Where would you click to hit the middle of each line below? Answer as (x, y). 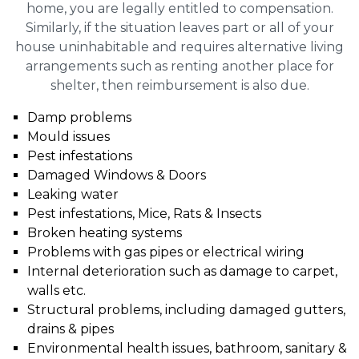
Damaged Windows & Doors (117, 175)
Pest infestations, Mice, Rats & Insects (144, 213)
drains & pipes (71, 329)
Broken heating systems (105, 232)
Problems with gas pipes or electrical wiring (166, 252)
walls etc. (56, 290)
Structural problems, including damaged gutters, (186, 309)
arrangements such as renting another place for (179, 66)
